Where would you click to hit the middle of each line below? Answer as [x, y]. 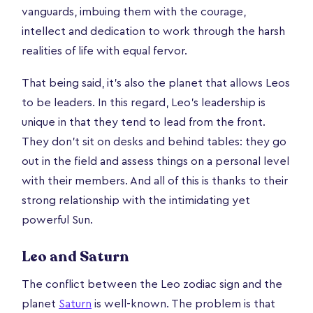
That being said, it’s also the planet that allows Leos [156, 83]
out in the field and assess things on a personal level [155, 161]
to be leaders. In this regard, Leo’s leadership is [144, 102]
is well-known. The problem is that [183, 304]
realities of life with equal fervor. [104, 51]
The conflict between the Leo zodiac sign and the [152, 284]
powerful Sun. [57, 220]
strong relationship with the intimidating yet [136, 200]
